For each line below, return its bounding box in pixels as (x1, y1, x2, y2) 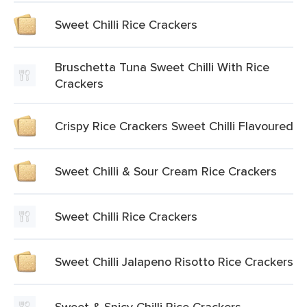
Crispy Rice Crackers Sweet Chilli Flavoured (55, 117, 293, 134)
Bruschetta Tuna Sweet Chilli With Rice (55, 58, 269, 75)
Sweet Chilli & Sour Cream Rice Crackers (55, 162, 277, 180)
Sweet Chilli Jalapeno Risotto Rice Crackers (55, 253, 293, 270)
